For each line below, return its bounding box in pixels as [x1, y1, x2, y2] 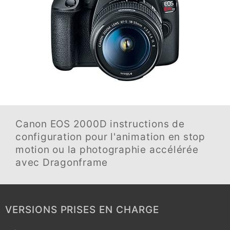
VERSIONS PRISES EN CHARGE [5, 204, 159, 216]
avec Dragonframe [15, 157, 108, 168]
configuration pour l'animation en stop [15, 131, 205, 143]
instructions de [107, 118, 185, 130]
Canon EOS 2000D [15, 118, 107, 130]
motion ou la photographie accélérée [15, 144, 199, 156]
